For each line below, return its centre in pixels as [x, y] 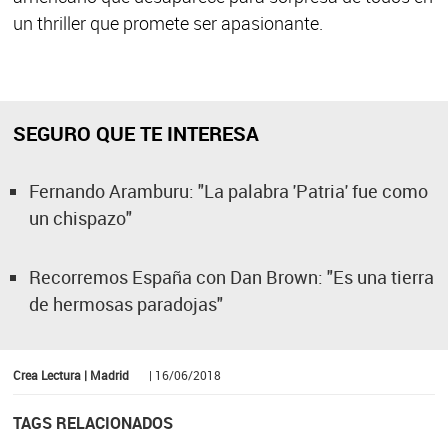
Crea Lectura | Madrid [70, 375]
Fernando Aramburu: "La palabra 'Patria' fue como [228, 191]
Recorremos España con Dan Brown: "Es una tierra [231, 277]
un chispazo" [80, 218]
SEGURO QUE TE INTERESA [135, 133]
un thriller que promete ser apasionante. [167, 23]
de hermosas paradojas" [125, 304]
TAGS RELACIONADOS [92, 423]
